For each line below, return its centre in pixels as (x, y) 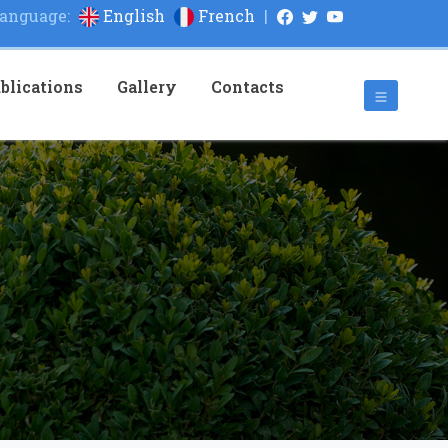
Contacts (247, 86)
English (133, 15)
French (226, 15)
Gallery (146, 86)
